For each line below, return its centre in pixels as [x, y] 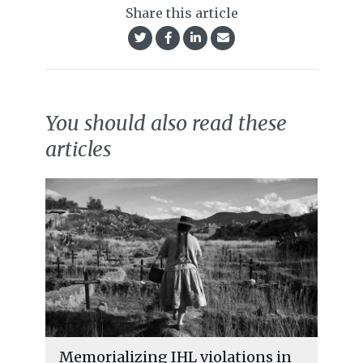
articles [78, 149]
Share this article [181, 13]
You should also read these [166, 124]
